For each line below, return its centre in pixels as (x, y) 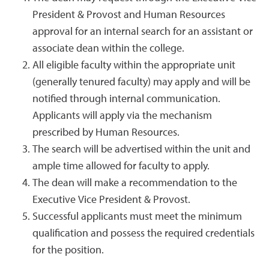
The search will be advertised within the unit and (141, 150)
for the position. (69, 250)
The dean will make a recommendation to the (135, 183)
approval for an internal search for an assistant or (143, 32)
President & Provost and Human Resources (129, 15)
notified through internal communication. (126, 99)
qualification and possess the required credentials (144, 234)
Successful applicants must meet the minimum (137, 217)
